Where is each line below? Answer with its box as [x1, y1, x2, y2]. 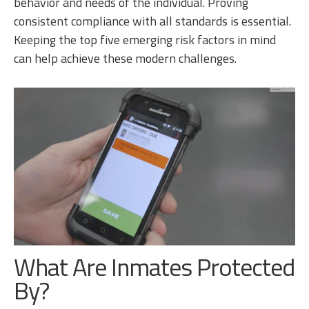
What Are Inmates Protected [14, 247, 295, 286]
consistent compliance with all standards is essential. [14, 12, 291, 31]
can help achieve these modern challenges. [14, 49, 239, 68]
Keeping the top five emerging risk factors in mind [14, 30, 276, 50]
